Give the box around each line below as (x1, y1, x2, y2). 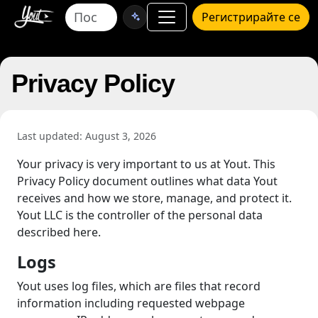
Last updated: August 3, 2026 (17, 129, 156, 143)
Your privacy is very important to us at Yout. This (17, 156, 275, 172)
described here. (17, 224, 101, 240)
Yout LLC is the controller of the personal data (17, 207, 263, 223)
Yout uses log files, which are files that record (17, 278, 261, 294)
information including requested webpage (17, 295, 245, 311)
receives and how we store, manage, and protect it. (17, 190, 292, 206)
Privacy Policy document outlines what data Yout (17, 173, 278, 189)
